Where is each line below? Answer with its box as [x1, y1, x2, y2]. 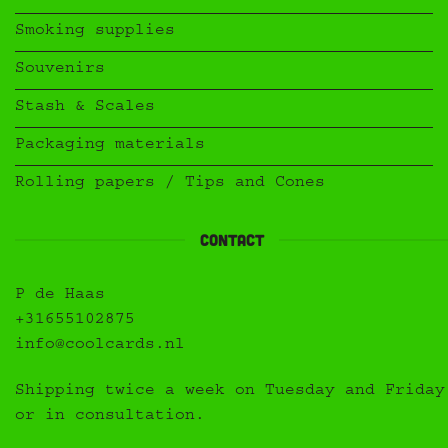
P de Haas [15, 288, 105, 305]
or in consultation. [15, 409, 205, 426]
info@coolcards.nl [15, 338, 185, 355]
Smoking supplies [15, 24, 175, 41]
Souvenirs [15, 62, 105, 79]
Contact [199, 230, 264, 250]
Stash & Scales [15, 100, 155, 117]
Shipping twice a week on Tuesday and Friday [15, 384, 445, 401]
